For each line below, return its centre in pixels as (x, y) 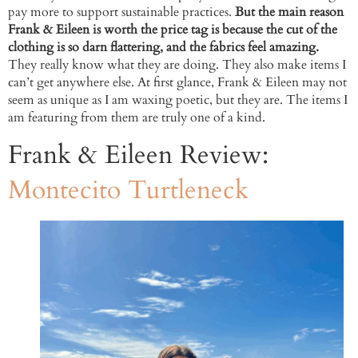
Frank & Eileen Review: (138, 155)
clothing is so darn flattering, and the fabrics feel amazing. (163, 47)
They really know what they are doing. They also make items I (177, 64)
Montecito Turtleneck (128, 190)
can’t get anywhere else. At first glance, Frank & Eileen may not (177, 82)
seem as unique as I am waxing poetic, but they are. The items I (178, 99)
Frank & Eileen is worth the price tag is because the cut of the (173, 29)
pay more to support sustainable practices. (121, 12)
